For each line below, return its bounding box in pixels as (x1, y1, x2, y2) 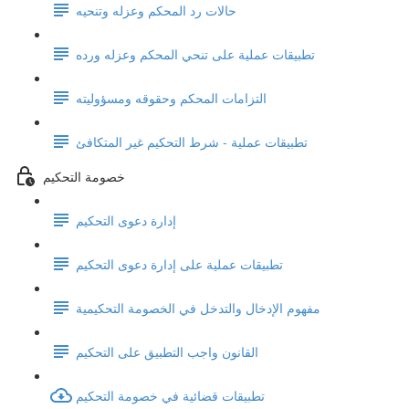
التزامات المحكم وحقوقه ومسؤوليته (76, 88, 267, 107)
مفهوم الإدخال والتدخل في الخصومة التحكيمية (76, 298, 320, 317)
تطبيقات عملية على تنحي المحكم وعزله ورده (76, 44, 315, 63)
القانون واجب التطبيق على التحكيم (76, 341, 258, 361)
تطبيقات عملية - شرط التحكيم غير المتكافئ (76, 131, 308, 151)
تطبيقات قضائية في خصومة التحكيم (76, 385, 265, 404)
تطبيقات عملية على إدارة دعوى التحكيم (76, 254, 283, 273)
